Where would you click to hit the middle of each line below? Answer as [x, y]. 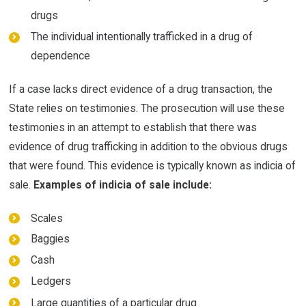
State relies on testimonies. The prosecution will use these [147, 109]
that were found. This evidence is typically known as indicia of [153, 166]
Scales [46, 218]
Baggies [50, 239]
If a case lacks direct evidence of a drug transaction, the [141, 89]
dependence [60, 56]
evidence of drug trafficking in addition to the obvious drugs [149, 147]
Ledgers [51, 281]
